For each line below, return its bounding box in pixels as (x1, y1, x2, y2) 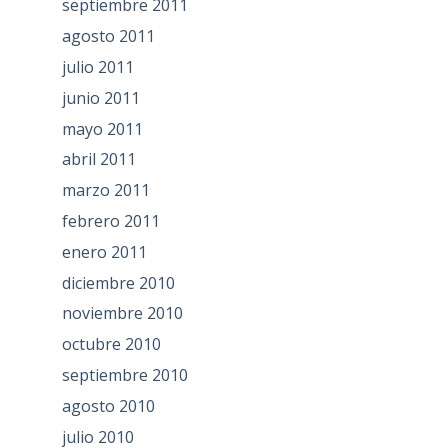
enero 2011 (61, 240, 147, 263)
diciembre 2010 (61, 271, 175, 294)
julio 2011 (61, 56, 134, 79)
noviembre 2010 (61, 302, 183, 325)
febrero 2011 (61, 210, 160, 232)
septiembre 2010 (61, 363, 188, 386)
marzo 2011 (61, 179, 150, 202)
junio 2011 (61, 86, 140, 109)
